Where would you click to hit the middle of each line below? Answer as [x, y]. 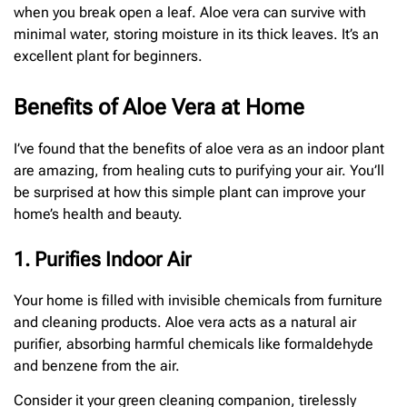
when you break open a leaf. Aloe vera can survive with [190, 12]
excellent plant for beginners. [108, 55]
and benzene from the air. [97, 365]
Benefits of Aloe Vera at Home [159, 107]
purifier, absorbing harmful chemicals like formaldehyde [194, 343]
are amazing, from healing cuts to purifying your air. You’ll [199, 170]
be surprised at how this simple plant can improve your [189, 192]
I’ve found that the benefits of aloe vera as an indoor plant [199, 148]
